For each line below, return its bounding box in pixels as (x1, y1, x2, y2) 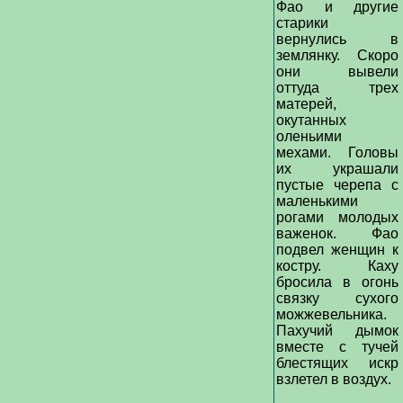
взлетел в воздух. (276, 372, 395, 387)
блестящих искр (276, 355, 399, 371)
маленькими (276, 193, 358, 209)
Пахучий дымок (276, 323, 399, 338)
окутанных (276, 112, 346, 128)
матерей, (276, 96, 336, 112)
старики (276, 15, 328, 31)
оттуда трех (276, 80, 399, 95)
